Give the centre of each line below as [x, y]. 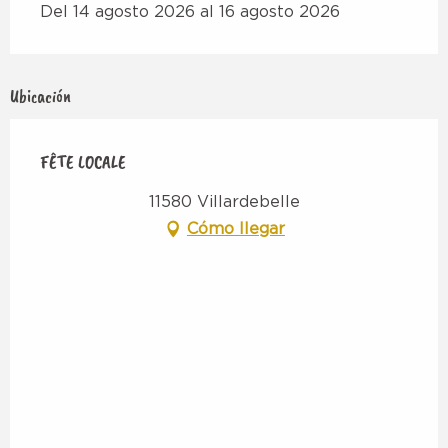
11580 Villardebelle [224, 202]
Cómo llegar [236, 229]
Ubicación [40, 96]
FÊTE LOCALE [83, 162]
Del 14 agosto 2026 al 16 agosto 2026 [190, 12]
